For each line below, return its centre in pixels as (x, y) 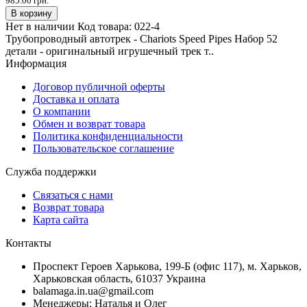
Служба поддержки (51, 171)
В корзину (32, 13)
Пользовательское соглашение (103, 148)
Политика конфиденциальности (108, 136)
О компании (62, 111)
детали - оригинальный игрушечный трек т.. (110, 51)
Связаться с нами (73, 195)
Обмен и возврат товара (89, 123)
